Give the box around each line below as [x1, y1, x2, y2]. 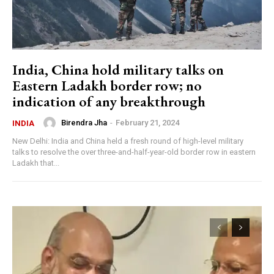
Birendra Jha [61, 118, 107, 128]
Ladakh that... [12, 158, 59, 168]
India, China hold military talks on [12, 59, 224, 79]
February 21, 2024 [116, 118, 179, 128]
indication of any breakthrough [12, 91, 206, 111]
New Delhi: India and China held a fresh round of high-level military [12, 136, 243, 146]
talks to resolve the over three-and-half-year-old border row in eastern [12, 147, 256, 157]
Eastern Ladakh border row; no [12, 75, 202, 95]
